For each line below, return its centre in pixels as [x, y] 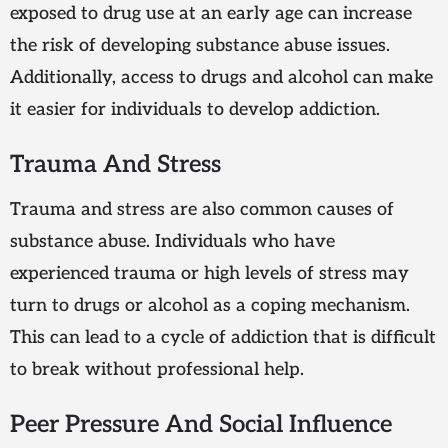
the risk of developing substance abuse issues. [200, 46]
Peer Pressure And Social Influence [201, 425]
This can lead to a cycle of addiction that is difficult [223, 338]
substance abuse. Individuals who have [172, 242]
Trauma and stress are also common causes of [202, 210]
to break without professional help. [157, 370]
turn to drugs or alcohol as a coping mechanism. [210, 306]
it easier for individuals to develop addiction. [195, 110]
